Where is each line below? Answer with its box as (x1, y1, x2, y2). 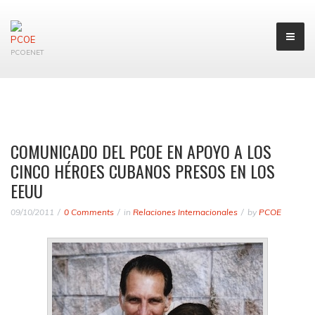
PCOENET (11, 48, 44, 57)
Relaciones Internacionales (133, 207, 238, 217)
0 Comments (64, 207, 114, 217)
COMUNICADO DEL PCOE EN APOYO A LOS (11, 139, 271, 164)
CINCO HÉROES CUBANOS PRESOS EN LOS (11, 158, 275, 184)
